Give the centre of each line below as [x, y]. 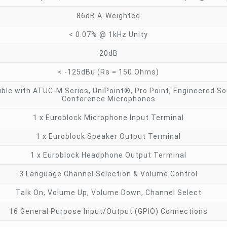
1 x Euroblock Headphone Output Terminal [109, 155]
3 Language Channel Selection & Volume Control [109, 174]
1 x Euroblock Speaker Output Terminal [109, 136]
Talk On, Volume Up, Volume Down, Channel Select [108, 193]
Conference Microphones [108, 99]
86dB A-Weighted [109, 16]
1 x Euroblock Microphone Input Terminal [109, 118]
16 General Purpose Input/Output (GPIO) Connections [109, 211]
